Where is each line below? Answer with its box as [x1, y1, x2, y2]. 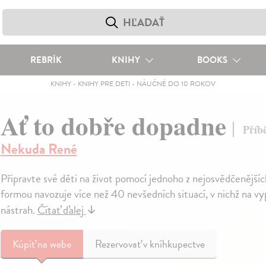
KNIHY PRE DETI [77, 78, 130, 89]
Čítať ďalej [37, 201, 86, 219]
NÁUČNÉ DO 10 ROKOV [136, 78, 216, 89]
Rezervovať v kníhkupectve [94, 236, 205, 252]
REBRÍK [30, 53, 62, 66]
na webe [37, 236, 71, 252]
